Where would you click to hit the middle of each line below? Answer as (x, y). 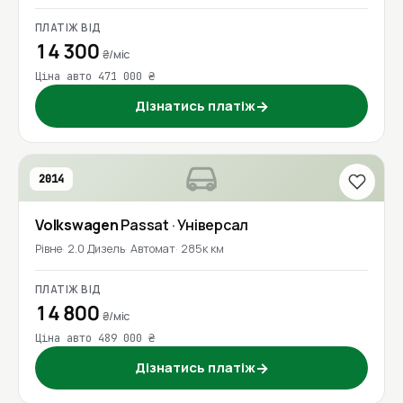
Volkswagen (77, 225)
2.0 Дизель (96, 249)
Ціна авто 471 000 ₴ (95, 77)
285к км (202, 249)
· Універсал (210, 225)
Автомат (153, 249)
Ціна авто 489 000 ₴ (95, 339)
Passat (146, 225)
